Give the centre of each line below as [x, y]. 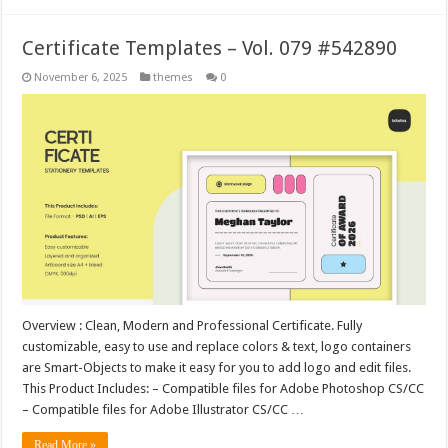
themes [173, 77]
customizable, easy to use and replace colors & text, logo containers [217, 346]
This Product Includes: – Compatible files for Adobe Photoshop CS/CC [223, 388]
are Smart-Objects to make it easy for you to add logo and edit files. [217, 367]
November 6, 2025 [81, 77]
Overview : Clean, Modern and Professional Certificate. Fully [192, 325]
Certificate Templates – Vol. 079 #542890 [210, 47]
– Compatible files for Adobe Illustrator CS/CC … [163, 409]
